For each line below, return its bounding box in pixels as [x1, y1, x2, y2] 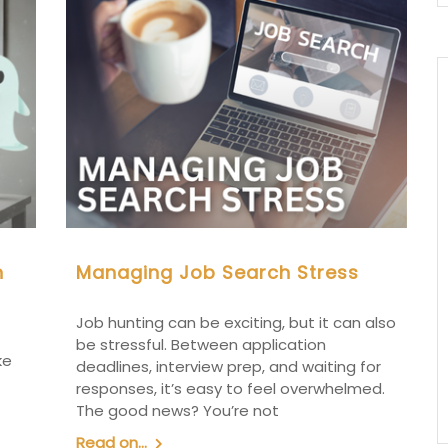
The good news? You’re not [75, 399, 279, 421]
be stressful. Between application [75, 333, 326, 355]
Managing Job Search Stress [75, 259, 359, 285]
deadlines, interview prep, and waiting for [75, 355, 381, 377]
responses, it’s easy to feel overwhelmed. [75, 377, 385, 399]
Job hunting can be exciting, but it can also [75, 311, 396, 333]
